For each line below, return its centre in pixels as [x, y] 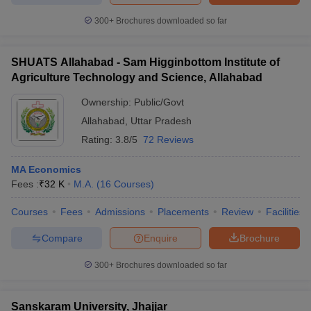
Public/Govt [159, 102]
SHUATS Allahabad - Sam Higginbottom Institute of [145, 62]
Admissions [120, 212]
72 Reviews [168, 140]
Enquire [161, 238]
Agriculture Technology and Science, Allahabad [137, 77]
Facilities [285, 212]
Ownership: [108, 102]
